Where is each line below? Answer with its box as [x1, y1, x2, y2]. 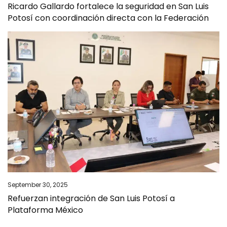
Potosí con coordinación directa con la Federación [8, 12, 209, 24]
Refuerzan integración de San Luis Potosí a [8, 192, 175, 204]
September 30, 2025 [8, 180, 68, 189]
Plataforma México [8, 204, 83, 216]
